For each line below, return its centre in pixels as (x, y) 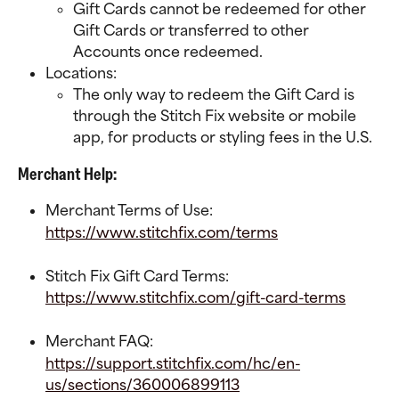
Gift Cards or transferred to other (193, 30)
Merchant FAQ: (99, 342)
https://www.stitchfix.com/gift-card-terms (195, 298)
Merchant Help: (67, 174)
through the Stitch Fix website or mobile (216, 116)
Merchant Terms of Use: (129, 211)
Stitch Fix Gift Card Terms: (137, 276)
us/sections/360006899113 (142, 384)
